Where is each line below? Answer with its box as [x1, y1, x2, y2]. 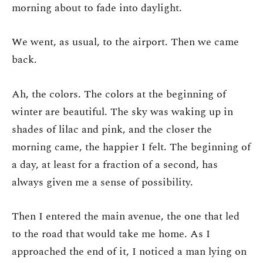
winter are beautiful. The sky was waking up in [12, 103, 233, 120]
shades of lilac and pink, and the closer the [12, 121, 212, 137]
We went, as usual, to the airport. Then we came [12, 34, 239, 50]
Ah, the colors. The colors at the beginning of [12, 86, 226, 102]
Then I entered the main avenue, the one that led [12, 208, 240, 225]
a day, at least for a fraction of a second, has [12, 156, 218, 173]
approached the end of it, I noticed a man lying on [12, 244, 247, 260]
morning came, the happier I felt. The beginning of [12, 139, 251, 155]
